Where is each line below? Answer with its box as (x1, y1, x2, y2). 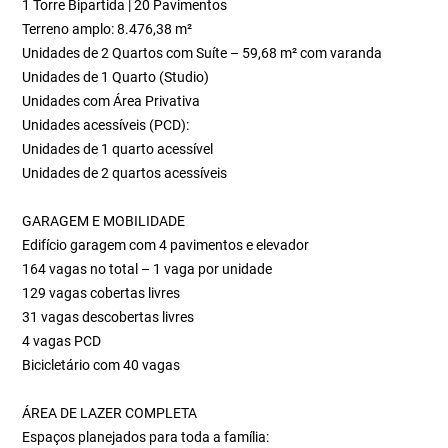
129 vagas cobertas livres (22, 285, 181, 301)
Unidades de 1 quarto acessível (22, 141, 214, 157)
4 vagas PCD (22, 333, 102, 349)
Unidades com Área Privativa (22, 93, 201, 109)
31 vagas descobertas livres (22, 309, 195, 325)
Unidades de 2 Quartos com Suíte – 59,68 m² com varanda (22, 45, 383, 61)
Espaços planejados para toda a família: (22, 429, 270, 445)
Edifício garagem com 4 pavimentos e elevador (22, 237, 310, 253)
